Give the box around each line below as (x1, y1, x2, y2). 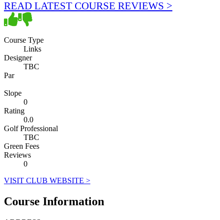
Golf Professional (4, 124, 58, 133)
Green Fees (4, 141, 39, 150)
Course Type (4, 35, 44, 44)
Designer (4, 53, 32, 62)
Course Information (4, 194, 104, 208)
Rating (4, 106, 25, 115)
